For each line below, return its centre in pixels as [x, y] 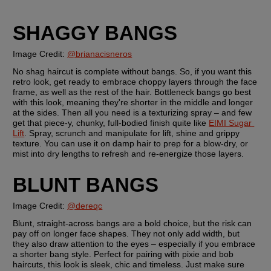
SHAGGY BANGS [95, 33]
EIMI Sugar [230, 122]
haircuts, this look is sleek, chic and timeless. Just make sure [129, 265]
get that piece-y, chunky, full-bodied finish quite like [111, 122]
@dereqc [85, 206]
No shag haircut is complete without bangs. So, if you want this [132, 71]
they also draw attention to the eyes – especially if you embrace [134, 244]
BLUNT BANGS [86, 185]
